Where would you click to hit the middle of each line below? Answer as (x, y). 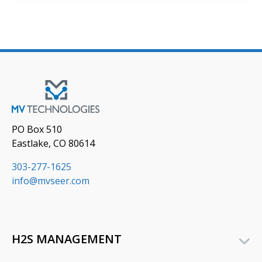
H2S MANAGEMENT (67, 239)
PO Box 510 (37, 129)
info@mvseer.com (51, 180)
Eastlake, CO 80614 (53, 143)
